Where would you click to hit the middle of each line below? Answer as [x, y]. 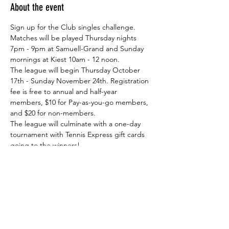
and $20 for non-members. [54, 113]
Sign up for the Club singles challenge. [74, 27]
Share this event [38, 213]
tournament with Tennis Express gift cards [78, 134]
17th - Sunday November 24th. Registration [81, 81]
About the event [37, 7]
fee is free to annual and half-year [65, 91]
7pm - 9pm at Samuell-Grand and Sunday [78, 49]
